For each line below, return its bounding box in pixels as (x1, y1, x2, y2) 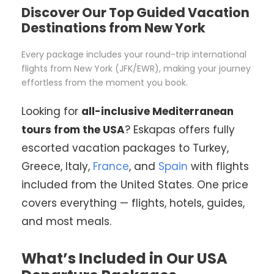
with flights (188, 158, 249, 174)
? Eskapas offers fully (125, 122, 235, 137)
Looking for (21, 103, 81, 119)
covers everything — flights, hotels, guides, (21, 195, 245, 210)
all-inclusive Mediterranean (81, 103, 234, 119)
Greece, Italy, (21, 158, 93, 174)
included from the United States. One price (21, 177, 248, 192)
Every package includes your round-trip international (21, 48, 246, 61)
